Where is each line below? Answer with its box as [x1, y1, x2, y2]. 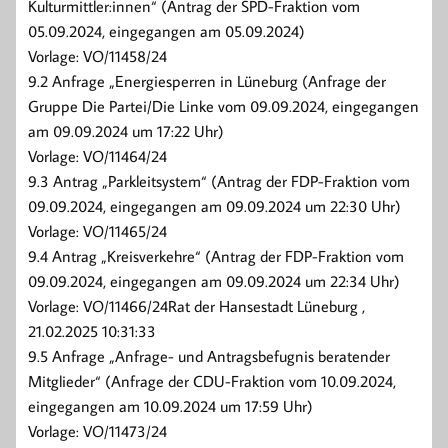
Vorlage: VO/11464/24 [28, 146, 167, 167]
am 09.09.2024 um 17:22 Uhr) [28, 121, 224, 142]
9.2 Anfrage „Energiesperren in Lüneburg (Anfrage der [28, 71, 386, 92]
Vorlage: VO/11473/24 [28, 421, 167, 442]
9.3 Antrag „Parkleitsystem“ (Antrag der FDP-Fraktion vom [28, 171, 410, 192]
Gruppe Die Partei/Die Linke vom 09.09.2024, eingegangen [28, 96, 419, 117]
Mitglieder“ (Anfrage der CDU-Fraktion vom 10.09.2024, [28, 371, 396, 392]
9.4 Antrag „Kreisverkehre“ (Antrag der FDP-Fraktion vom [28, 246, 404, 267]
